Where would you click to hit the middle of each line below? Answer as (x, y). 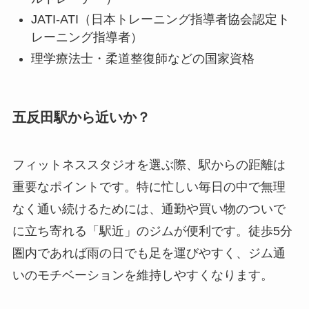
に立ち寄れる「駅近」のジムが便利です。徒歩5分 (152, 231)
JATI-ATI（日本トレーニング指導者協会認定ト (160, 20)
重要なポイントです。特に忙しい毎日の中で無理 (149, 187)
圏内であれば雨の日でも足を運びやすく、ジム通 (149, 253)
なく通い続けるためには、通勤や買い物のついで (149, 209)
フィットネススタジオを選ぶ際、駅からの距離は (149, 165)
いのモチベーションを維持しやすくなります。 (142, 276)
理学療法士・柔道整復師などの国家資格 (142, 58)
